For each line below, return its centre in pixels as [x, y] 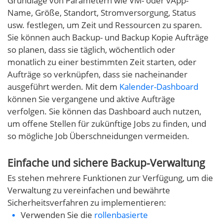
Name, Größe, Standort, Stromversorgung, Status [102, 13]
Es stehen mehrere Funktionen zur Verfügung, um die [110, 178]
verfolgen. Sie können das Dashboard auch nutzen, [104, 111]
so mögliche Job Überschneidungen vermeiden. [98, 136]
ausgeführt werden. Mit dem [63, 87]
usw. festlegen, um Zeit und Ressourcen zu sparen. [105, 25]
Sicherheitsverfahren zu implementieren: [87, 203]
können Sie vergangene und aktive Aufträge [91, 99]
